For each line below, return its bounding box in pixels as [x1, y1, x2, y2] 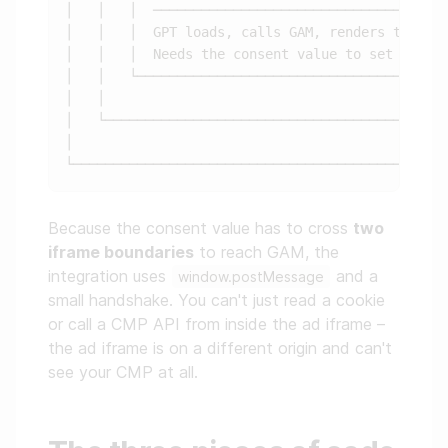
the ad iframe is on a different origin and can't [48, 338, 392, 358]
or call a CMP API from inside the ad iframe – [48, 314, 385, 334]
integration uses [48, 266, 171, 286]
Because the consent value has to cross [48, 218, 353, 238]
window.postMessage [178, 268, 324, 285]
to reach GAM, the [194, 242, 339, 262]
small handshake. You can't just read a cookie [48, 290, 385, 310]
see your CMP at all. [48, 362, 198, 382]
